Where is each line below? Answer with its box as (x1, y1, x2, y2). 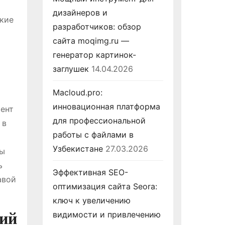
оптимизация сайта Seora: (52, 181, 157, 191)
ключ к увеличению (52, 195, 131, 205)
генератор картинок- (52, 50, 136, 60)
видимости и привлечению (52, 209, 161, 219)
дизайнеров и (52, 8, 107, 18)
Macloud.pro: (52, 87, 102, 97)
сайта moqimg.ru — (52, 36, 129, 46)
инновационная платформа (52, 101, 160, 111)
